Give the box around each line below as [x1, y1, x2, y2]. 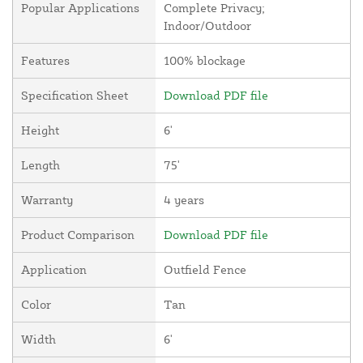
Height [21, 122, 59, 139]
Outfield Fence [164, 262, 246, 278]
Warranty [21, 192, 73, 208]
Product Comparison [21, 227, 135, 243]
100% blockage [164, 53, 246, 69]
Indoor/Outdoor [164, 18, 251, 34]
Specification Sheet [21, 88, 128, 104]
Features [21, 53, 70, 69]
